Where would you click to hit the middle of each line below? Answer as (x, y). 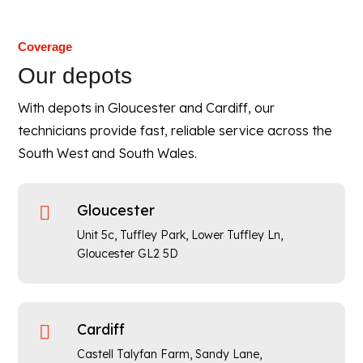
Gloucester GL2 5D (127, 254)
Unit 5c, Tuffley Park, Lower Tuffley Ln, (179, 235)
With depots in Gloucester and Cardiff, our (147, 108)
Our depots (75, 76)
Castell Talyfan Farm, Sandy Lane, (169, 354)
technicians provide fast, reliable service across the (175, 130)
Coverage (45, 47)
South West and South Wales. (108, 153)
